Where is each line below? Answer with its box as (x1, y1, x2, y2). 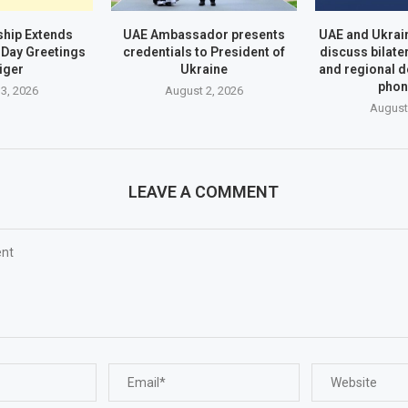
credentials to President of (122, 45, 285, 60)
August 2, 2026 (164, 84, 243, 98)
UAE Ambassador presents (122, 27, 285, 43)
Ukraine (179, 62, 228, 77)
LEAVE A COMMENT (128, 182, 280, 202)
